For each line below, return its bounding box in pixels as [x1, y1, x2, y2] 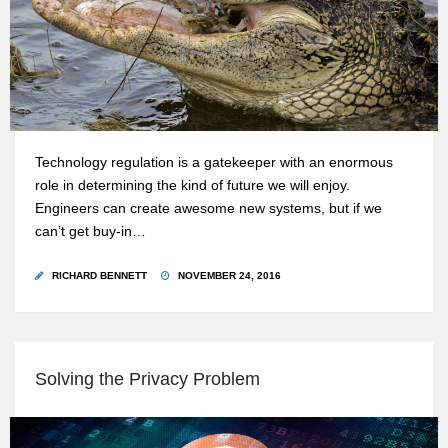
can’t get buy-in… [35, 224, 146, 240]
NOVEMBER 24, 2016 [175, 270, 281, 282]
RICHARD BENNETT [52, 270, 147, 282]
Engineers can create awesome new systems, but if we [35, 201, 382, 217]
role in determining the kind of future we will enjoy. [35, 178, 350, 194]
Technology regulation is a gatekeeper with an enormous [35, 155, 393, 171]
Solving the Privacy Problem [35, 369, 260, 390]
